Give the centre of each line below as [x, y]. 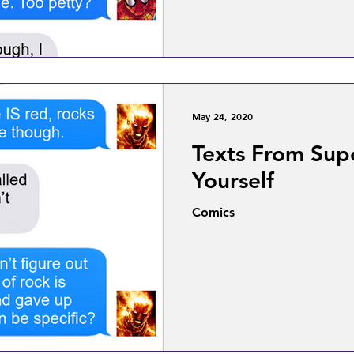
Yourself [233, 180]
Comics [213, 212]
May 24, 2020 [222, 116]
